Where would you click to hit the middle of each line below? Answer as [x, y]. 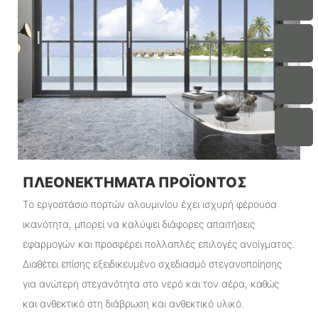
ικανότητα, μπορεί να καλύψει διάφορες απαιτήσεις [138, 224]
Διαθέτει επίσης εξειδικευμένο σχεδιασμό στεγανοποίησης [152, 264]
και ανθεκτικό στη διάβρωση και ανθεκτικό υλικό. [133, 304]
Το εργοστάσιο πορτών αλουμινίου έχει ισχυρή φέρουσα [149, 204]
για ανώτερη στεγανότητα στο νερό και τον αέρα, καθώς [150, 284]
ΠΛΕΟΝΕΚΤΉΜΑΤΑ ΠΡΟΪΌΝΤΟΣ [135, 182]
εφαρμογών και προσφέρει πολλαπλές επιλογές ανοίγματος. [158, 244]
